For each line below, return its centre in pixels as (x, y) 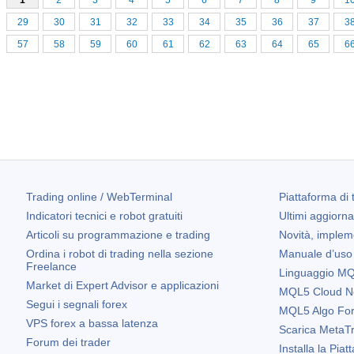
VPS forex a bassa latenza (92, 324)
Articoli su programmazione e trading (118, 235)
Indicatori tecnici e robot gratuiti (104, 216)
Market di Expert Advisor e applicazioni (122, 286)
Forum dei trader (68, 343)
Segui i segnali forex (77, 305)
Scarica (299, 330)
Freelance (51, 267)
